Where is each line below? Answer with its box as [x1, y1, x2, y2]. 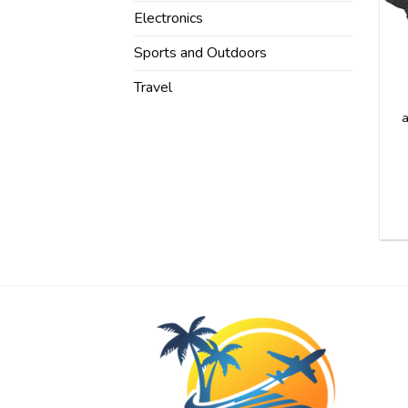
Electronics [134, 8, 203, 29]
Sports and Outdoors [134, 43, 267, 64]
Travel [134, 77, 172, 98]
